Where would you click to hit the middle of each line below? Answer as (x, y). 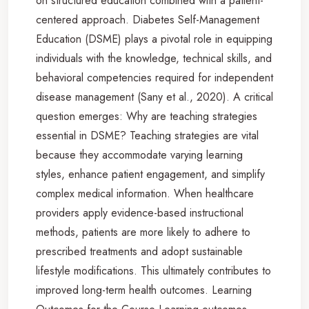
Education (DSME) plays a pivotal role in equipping (154, 39)
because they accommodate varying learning (139, 154)
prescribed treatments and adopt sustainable (139, 251)
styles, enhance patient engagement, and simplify (150, 174)
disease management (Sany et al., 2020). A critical (154, 97)
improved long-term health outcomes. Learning (144, 290)
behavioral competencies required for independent (154, 77)
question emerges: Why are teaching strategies (147, 116)
